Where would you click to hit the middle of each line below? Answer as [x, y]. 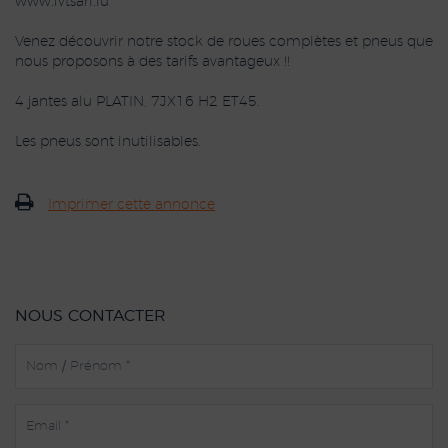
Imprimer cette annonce [131, 205]
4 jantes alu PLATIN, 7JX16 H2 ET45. [137, 102]
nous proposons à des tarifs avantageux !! [152, 62]
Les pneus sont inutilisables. [108, 142]
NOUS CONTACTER [90, 316]
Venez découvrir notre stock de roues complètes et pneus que [224, 42]
